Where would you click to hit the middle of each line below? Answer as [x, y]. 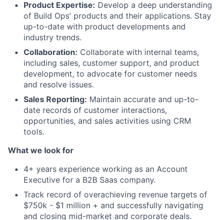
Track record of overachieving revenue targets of [115, 194]
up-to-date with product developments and [105, 27]
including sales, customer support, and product [111, 63]
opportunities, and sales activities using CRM [107, 121]
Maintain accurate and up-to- [143, 99]
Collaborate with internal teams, [138, 52]
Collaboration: [51, 52]
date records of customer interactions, [95, 110]
